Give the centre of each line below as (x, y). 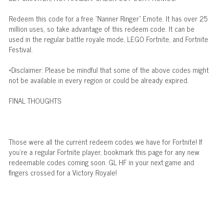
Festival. (21, 49)
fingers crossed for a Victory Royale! (63, 172)
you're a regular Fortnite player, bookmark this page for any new (104, 152)
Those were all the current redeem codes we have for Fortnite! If (105, 141)
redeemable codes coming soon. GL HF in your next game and (101, 162)
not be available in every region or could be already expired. (99, 80)
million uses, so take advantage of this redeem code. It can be (101, 28)
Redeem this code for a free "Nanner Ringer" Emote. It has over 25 (108, 18)
